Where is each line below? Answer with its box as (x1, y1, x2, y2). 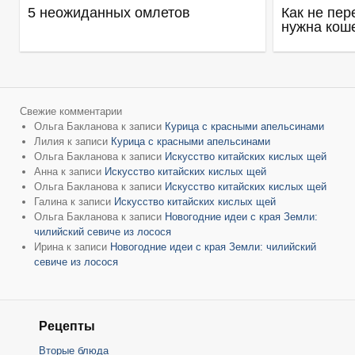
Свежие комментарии (20, 105, 122, 118)
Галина (34, 196, 67, 208)
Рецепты (38, 319, 95, 334)
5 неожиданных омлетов (28, 5, 190, 21)
